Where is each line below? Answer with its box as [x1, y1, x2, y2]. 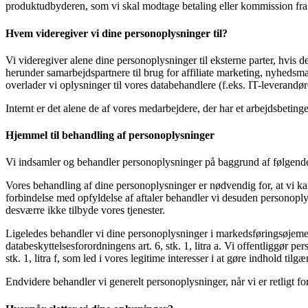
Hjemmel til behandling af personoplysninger [5, 129, 214, 142]
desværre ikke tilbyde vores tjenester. [5, 204, 165, 217]
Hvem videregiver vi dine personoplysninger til [5, 27, 222, 39]
